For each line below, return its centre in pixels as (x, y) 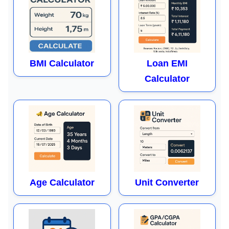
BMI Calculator (62, 63)
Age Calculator (62, 182)
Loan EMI (167, 63)
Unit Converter (167, 182)
